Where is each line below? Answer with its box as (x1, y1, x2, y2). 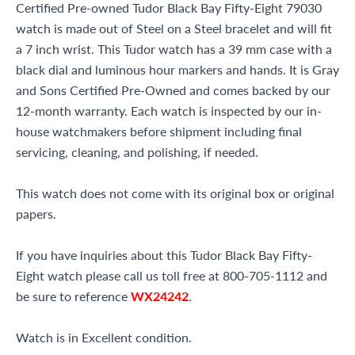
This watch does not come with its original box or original (16, 184, 334, 202)
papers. (16, 204, 56, 223)
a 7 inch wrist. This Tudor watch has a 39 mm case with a (16, 40, 332, 58)
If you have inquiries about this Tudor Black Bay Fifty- (16, 246, 312, 264)
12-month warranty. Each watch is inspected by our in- (16, 101, 322, 120)
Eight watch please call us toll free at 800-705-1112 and (16, 266, 327, 284)
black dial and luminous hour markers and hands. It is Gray (16, 60, 339, 78)
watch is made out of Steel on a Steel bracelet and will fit (16, 19, 332, 37)
